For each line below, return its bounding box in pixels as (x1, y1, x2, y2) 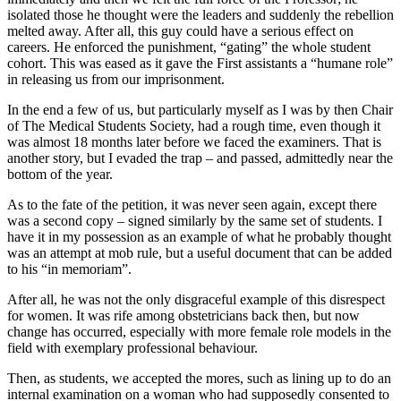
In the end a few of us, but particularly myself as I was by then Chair (7, 102, 393, 118)
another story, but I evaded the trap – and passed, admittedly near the (7, 150, 393, 166)
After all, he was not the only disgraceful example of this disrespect (7, 292, 385, 308)
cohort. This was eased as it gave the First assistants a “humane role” (7, 55, 393, 72)
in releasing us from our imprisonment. (7, 72, 225, 88)
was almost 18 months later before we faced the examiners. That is (7, 134, 381, 150)
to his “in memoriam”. (7, 261, 132, 277)
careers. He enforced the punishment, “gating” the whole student (7, 39, 371, 55)
